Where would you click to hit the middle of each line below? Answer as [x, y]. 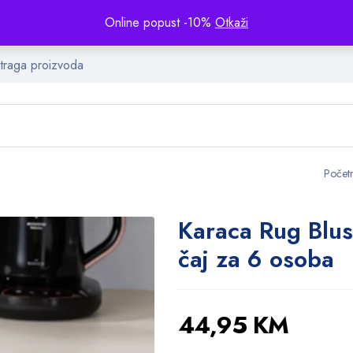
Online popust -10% [160, 22]
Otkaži [232, 22]
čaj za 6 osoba [256, 259]
